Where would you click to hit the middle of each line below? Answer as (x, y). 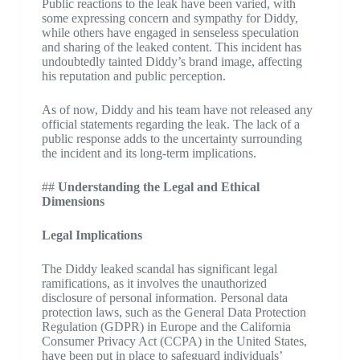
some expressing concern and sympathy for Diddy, (170, 18)
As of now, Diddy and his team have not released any (177, 110)
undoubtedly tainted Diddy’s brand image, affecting (172, 61)
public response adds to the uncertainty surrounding (172, 139)
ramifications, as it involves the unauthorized (154, 283)
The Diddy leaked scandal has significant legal (159, 269)
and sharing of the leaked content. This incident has (171, 47)
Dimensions (73, 201)
